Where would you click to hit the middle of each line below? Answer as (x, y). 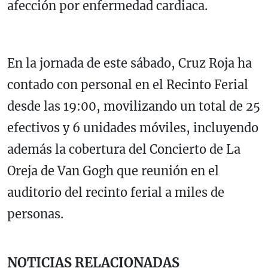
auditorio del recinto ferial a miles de (116, 192)
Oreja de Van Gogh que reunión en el (113, 170)
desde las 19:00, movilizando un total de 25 (134, 106)
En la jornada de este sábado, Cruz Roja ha (130, 63)
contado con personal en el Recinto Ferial (128, 84)
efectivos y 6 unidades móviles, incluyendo (133, 127)
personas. (37, 214)
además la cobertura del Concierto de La (124, 149)
